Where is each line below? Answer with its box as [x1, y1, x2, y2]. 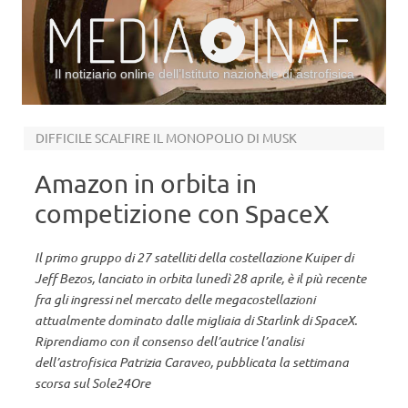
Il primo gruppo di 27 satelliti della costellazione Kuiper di [35, 249, 353, 266]
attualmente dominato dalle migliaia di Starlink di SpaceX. [35, 311, 357, 329]
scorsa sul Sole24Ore [35, 374, 150, 392]
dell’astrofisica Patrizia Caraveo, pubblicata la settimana [35, 353, 349, 371]
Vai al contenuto [204, 103, 299, 119]
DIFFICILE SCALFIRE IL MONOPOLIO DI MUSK [35, 129, 297, 146]
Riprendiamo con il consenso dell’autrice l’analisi [35, 332, 303, 350]
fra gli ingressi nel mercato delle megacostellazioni [35, 291, 315, 308]
